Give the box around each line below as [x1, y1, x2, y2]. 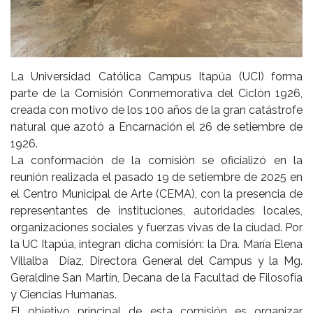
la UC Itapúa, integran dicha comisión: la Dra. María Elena [10, 237, 303, 251]
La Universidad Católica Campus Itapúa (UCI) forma [10, 69, 303, 83]
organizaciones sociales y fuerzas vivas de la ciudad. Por [10, 220, 303, 234]
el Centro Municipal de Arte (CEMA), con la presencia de [10, 187, 303, 201]
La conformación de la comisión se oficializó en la [10, 153, 303, 167]
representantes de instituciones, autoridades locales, [10, 203, 303, 217]
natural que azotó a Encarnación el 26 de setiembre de [10, 119, 303, 133]
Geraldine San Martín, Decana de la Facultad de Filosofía [10, 270, 303, 284]
